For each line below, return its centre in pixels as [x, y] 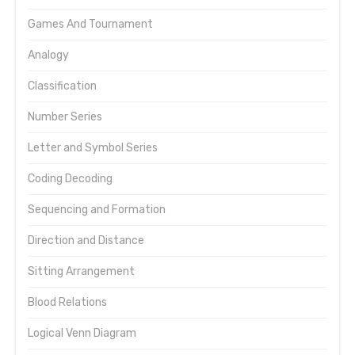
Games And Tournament [90, 24]
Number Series [65, 117]
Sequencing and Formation [97, 210]
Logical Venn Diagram [82, 333]
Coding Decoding [70, 179]
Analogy [48, 55]
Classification [62, 86]
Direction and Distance [86, 240]
